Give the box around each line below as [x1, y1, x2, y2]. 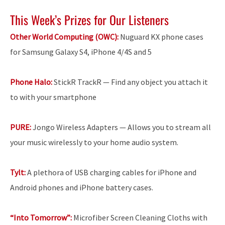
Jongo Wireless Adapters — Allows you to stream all [31, 122, 211, 132]
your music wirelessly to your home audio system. [10, 137, 178, 147]
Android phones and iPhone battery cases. [10, 182, 153, 192]
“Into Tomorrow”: [10, 212, 72, 222]
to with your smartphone [10, 91, 96, 102]
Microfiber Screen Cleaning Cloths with [72, 212, 207, 222]
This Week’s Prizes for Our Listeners [10, 11, 169, 29]
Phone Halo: [10, 76, 54, 87]
